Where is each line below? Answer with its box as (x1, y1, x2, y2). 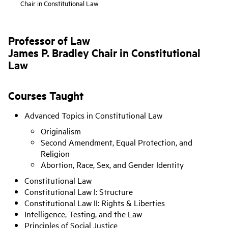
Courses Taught (8, 88, 83, 102)
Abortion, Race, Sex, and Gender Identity (41, 159, 184, 170)
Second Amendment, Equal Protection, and (41, 136, 192, 148)
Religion (41, 148, 70, 159)
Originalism (41, 125, 81, 137)
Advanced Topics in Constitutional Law (24, 109, 162, 121)
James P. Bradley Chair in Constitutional (8, 45, 201, 60)
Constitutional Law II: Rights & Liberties (24, 197, 165, 209)
